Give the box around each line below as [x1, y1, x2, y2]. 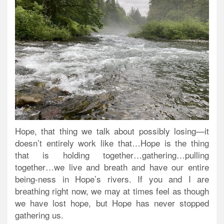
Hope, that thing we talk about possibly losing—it [15, 124, 209, 137]
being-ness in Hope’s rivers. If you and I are [15, 172, 209, 185]
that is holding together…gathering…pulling [15, 148, 209, 161]
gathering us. [15, 208, 63, 221]
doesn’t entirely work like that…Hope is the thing [15, 136, 209, 149]
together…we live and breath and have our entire [15, 160, 209, 173]
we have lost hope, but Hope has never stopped [15, 196, 209, 209]
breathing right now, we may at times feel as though [15, 184, 209, 197]
